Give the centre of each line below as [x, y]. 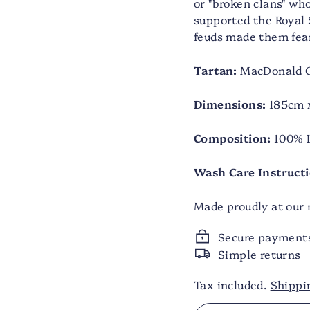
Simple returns [259, 254]
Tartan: [216, 70]
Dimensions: [230, 104]
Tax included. [232, 285]
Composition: [232, 138]
